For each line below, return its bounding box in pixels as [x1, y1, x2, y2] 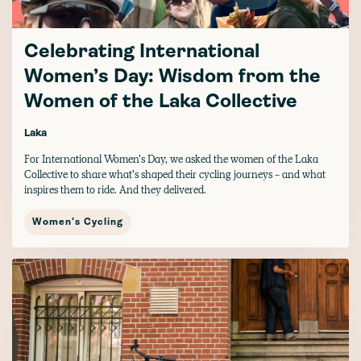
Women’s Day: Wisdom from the [24, 67, 321, 87]
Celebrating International [24, 42, 259, 62]
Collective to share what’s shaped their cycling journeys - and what [24, 167, 326, 181]
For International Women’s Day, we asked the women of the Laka [24, 151, 318, 166]
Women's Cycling [32, 217, 123, 227]
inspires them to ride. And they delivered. [24, 182, 206, 197]
